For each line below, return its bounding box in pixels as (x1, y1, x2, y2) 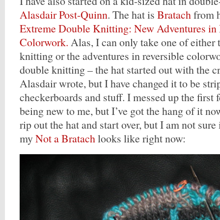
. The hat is (108, 7, 157, 22)
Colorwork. (20, 35, 68, 49)
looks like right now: (95, 131, 186, 145)
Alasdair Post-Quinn (20, 7, 108, 22)
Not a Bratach (35, 131, 95, 145)
